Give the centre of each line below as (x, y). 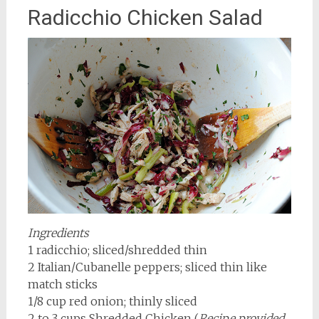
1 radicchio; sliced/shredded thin (117, 250)
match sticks (62, 284)
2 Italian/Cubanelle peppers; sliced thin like (147, 267)
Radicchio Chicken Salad (145, 17)
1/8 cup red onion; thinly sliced (112, 302)
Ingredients (58, 233)
